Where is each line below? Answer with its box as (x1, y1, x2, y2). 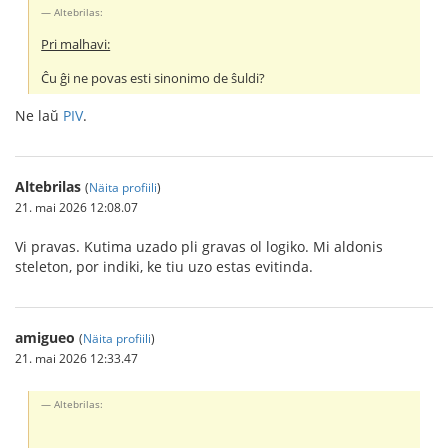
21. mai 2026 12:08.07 (15, 199, 138, 216)
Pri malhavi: (41, 36, 111, 54)
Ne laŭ (15, 106, 63, 126)
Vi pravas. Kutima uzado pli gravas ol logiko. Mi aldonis (15, 237, 383, 257)
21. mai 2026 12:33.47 (15, 350, 138, 367)
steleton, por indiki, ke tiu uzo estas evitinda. (15, 257, 313, 277)
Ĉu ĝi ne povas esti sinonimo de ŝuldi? (41, 70, 266, 88)
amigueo (15, 328, 75, 348)
